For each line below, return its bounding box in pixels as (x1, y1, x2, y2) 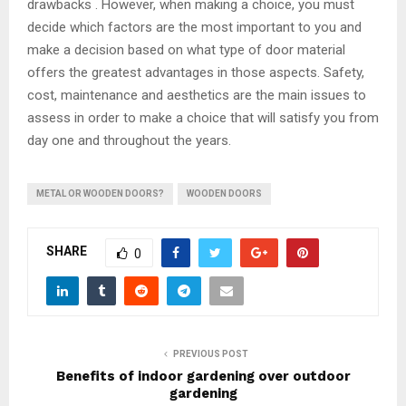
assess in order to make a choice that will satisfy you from (27, 109, 379, 126)
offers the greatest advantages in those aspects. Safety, (27, 63, 364, 81)
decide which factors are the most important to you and (27, 18, 362, 35)
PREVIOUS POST (172, 348, 248, 359)
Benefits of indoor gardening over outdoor (55, 367, 351, 384)
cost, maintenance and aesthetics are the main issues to (27, 86, 366, 103)
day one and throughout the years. (27, 131, 231, 149)
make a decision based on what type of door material (27, 41, 345, 58)
